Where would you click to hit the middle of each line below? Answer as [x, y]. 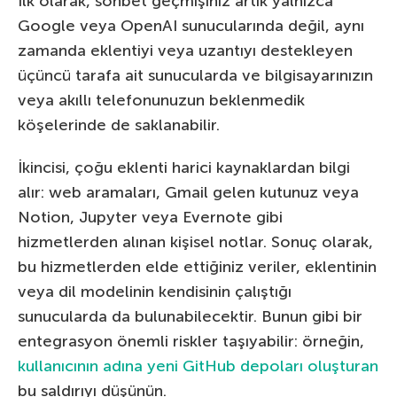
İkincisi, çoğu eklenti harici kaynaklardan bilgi [184, 168]
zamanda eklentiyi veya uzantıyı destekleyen [185, 51]
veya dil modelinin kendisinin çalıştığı [155, 292]
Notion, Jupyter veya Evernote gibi [150, 218]
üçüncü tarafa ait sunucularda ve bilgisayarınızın [195, 76]
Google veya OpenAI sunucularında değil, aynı [191, 26]
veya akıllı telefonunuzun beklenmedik [161, 101]
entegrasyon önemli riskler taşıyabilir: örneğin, [191, 342]
